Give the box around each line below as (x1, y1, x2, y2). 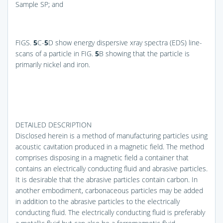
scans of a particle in (15, 48, 81, 58)
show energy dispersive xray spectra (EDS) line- (53, 37, 202, 47)
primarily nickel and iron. (15, 59, 90, 69)
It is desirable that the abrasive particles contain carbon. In (15, 174, 198, 184)
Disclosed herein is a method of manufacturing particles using (15, 130, 208, 140)
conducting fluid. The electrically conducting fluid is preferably (15, 207, 205, 217)
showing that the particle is (104, 48, 190, 58)
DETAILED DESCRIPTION (15, 119, 92, 129)
